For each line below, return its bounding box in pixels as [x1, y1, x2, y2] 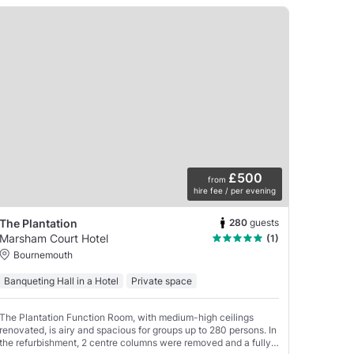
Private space [130, 275, 192, 288]
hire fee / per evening [194, 186, 276, 196]
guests [250, 216, 279, 228]
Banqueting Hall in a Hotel [3, 275, 119, 288]
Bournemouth [13, 249, 73, 262]
